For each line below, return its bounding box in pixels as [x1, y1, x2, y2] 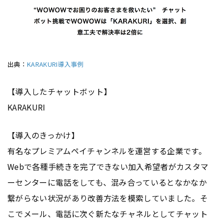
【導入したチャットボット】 [7, 85, 112, 98]
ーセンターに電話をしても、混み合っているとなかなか [7, 176, 207, 189]
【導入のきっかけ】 [7, 129, 79, 141]
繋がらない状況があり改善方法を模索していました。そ [7, 192, 208, 204]
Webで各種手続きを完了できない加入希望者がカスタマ [7, 161, 209, 173]
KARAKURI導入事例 [27, 59, 84, 69]
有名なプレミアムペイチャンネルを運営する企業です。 [7, 145, 207, 157]
